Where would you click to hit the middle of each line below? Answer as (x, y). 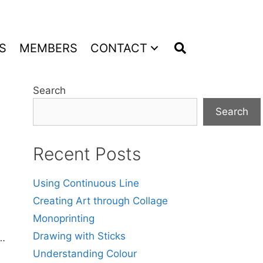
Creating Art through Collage (100, 201)
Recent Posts (87, 154)
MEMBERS (48, 48)
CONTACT (119, 48)
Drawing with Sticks (79, 236)
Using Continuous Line (86, 183)
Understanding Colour (85, 254)
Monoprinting (64, 218)
